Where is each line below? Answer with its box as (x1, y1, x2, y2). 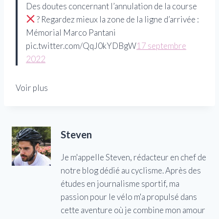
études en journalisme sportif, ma (61, 178, 179, 189)
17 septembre (136, 40, 186, 51)
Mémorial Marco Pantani (26, 27, 116, 38)
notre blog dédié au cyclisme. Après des (61, 165, 201, 175)
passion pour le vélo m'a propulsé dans (61, 192, 197, 202)
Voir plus (16, 82, 48, 93)
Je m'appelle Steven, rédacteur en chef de (61, 152, 206, 162)
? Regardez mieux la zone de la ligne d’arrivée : (35, 14, 199, 24)
